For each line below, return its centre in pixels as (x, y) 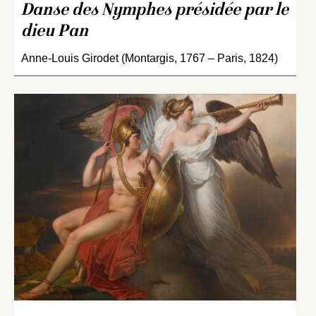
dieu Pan (55, 32)
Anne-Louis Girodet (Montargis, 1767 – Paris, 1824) (150, 58)
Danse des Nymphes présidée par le (155, 11)
